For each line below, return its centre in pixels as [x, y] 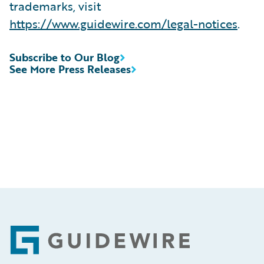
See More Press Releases [70, 69]
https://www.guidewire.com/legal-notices [123, 24]
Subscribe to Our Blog [65, 57]
